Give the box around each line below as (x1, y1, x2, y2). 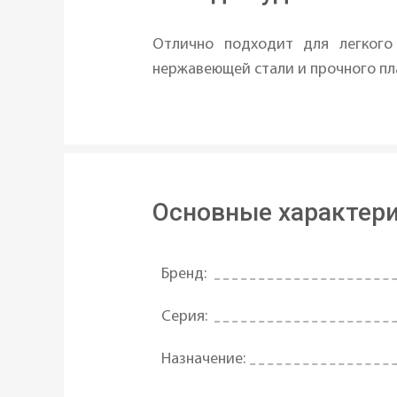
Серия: (161, 308, 207, 326)
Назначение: (161, 351, 245, 369)
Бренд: (161, 266, 206, 284)
